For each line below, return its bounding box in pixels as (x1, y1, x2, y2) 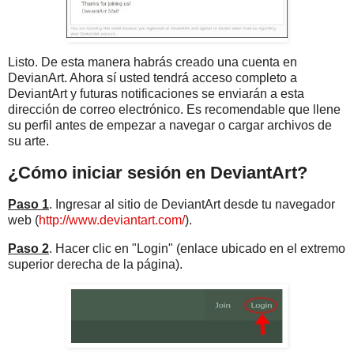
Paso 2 (8, 241, 49, 255)
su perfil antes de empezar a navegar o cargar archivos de (8, 119, 332, 133)
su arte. (8, 134, 49, 149)
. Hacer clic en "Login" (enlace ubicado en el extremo (49, 241, 345, 255)
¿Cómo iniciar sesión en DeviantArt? (8, 162, 307, 183)
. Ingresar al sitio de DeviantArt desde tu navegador (49, 197, 335, 211)
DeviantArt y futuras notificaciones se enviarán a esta (8, 87, 304, 101)
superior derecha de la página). (8, 257, 183, 271)
